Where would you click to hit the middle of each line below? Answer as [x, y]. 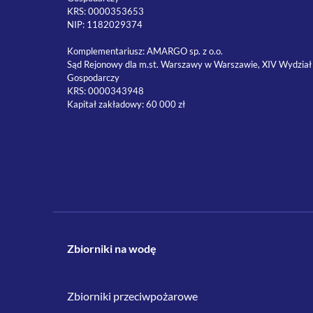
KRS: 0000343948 [106, 91]
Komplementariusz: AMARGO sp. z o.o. [145, 51]
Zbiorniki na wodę [112, 248]
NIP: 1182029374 [105, 24]
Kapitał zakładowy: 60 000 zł [126, 104]
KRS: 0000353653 [106, 11]
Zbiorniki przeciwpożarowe [133, 296]
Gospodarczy [94, 78]
